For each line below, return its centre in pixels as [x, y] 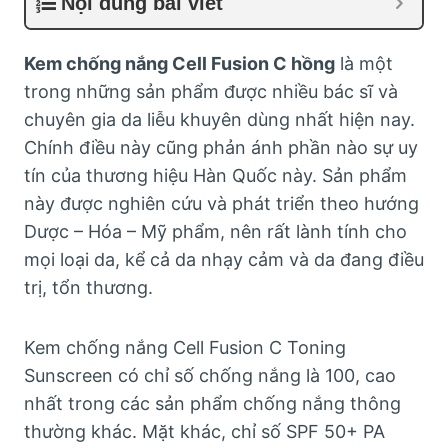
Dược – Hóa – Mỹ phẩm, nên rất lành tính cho [215, 231]
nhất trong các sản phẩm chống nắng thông [212, 403]
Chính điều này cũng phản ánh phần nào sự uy [221, 147]
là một [364, 63]
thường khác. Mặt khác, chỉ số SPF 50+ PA [204, 431]
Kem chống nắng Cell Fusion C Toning [185, 347]
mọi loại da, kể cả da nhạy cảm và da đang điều [224, 259]
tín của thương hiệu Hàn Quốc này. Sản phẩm [215, 175]
